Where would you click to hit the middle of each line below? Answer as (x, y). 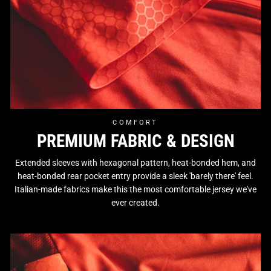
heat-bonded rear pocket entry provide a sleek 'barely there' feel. (135, 176)
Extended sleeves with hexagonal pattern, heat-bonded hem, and (135, 162)
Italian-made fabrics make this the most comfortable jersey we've (135, 189)
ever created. (135, 202)
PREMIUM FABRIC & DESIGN (135, 141)
